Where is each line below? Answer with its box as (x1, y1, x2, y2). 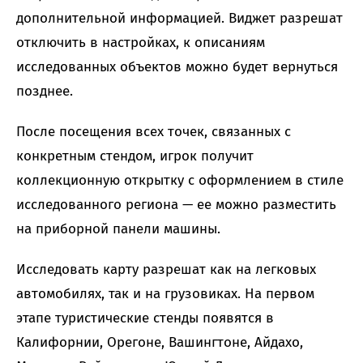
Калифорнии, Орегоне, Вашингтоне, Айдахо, (16, 334, 303, 352)
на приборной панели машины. (16, 220, 220, 238)
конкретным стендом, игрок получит (16, 147, 254, 165)
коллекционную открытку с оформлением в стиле (16, 172, 344, 190)
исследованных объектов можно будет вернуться (16, 58, 338, 76)
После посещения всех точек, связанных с (16, 123, 291, 141)
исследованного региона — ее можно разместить (16, 196, 336, 214)
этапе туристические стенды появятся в (16, 310, 274, 327)
